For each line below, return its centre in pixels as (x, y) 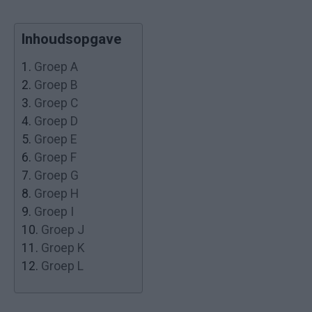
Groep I (54, 211)
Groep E (55, 139)
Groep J (63, 229)
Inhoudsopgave (71, 39)
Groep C (56, 103)
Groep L (62, 266)
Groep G (56, 175)
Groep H (56, 193)
